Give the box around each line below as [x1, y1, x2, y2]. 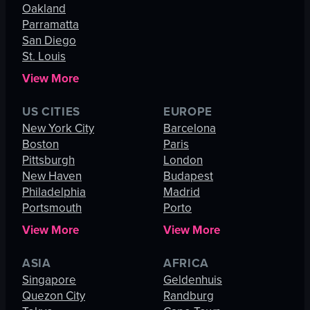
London [163, 152, 203, 170]
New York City [22, 120, 94, 138]
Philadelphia [22, 183, 86, 201]
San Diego [22, 32, 76, 50]
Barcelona [163, 120, 216, 138]
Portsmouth [22, 199, 82, 217]
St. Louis [22, 48, 66, 66]
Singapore [22, 271, 76, 289]
